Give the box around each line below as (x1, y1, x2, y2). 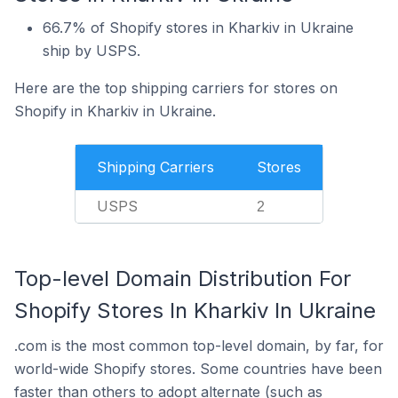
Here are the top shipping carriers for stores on (14, 79, 338, 97)
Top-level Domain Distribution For (14, 266, 351, 291)
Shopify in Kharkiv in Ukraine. (14, 102, 216, 120)
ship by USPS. (43, 42, 140, 60)
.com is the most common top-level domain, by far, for (14, 337, 384, 354)
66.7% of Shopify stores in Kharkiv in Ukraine (43, 19, 354, 36)
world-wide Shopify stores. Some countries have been (14, 360, 382, 378)
